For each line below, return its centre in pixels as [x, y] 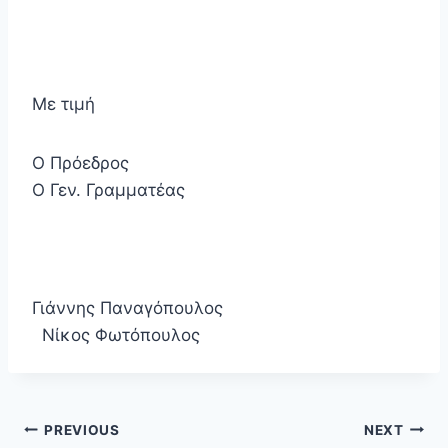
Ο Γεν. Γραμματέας [108, 190]
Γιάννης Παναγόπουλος [224, 308]
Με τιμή [63, 104]
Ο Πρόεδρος [224, 163]
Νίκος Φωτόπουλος [116, 335]
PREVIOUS [82, 429]
